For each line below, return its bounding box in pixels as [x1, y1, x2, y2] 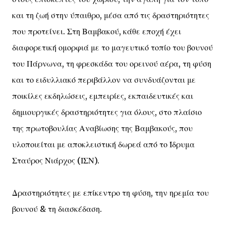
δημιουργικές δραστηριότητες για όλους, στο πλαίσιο [12, 107, 202, 117]
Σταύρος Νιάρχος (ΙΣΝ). [12, 155, 99, 165]
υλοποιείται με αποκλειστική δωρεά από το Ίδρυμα [12, 139, 195, 149]
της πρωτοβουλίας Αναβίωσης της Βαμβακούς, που [12, 123, 193, 133]
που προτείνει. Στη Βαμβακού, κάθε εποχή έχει [12, 26, 181, 36]
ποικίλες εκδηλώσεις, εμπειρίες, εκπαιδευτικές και [12, 91, 193, 101]
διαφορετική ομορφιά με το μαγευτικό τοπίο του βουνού [12, 42, 213, 52]
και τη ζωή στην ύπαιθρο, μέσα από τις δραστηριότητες [12, 10, 209, 20]
